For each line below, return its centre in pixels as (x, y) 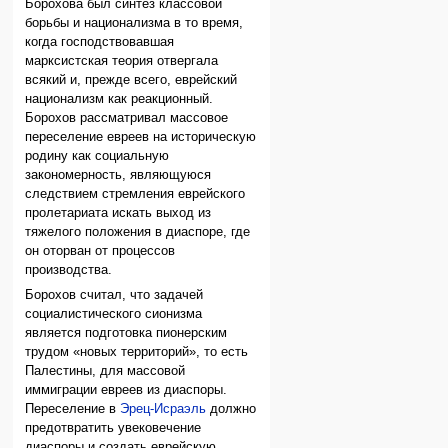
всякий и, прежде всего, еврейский (131, 80)
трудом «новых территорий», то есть (137, 352)
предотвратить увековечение (113, 428)
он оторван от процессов (100, 251)
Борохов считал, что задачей (114, 295)
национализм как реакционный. (119, 99)
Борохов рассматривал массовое (127, 118)
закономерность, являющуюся (118, 175)
